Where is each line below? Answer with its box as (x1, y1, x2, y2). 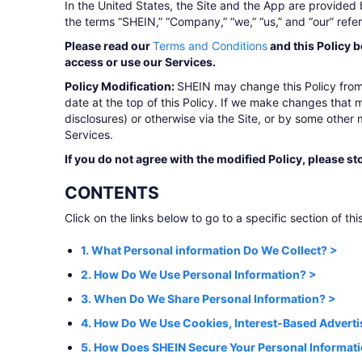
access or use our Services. (65, 55, 216, 69)
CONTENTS (65, 183, 159, 203)
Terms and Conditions (153, 39, 267, 53)
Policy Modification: (65, 79, 177, 93)
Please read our (65, 39, 153, 53)
